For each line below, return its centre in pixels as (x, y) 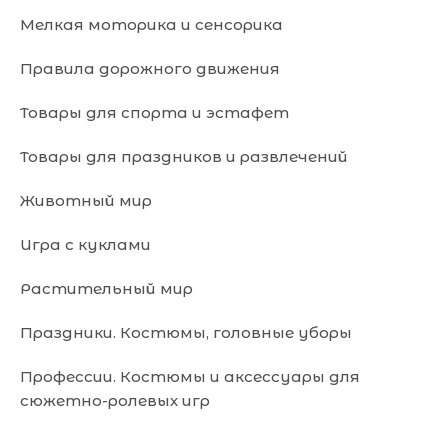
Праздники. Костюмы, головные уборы (186, 333)
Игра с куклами (85, 245)
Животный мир (86, 201)
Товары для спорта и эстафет (154, 113)
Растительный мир (106, 289)
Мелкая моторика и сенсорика (151, 25)
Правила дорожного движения (150, 69)
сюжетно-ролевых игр (115, 401)
